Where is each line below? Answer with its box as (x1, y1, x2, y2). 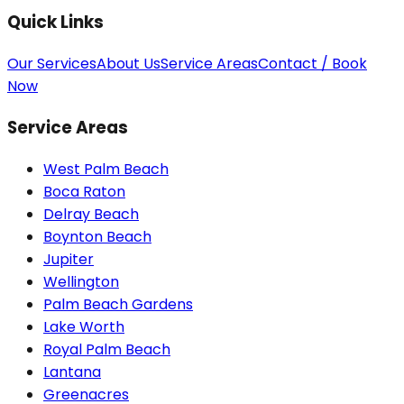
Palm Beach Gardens (43, 293, 193, 315)
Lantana (43, 361, 101, 382)
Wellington (43, 271, 119, 292)
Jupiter (43, 248, 94, 270)
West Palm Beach (43, 158, 169, 179)
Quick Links (7, 10, 104, 35)
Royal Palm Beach (43, 338, 170, 360)
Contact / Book (258, 53, 367, 75)
